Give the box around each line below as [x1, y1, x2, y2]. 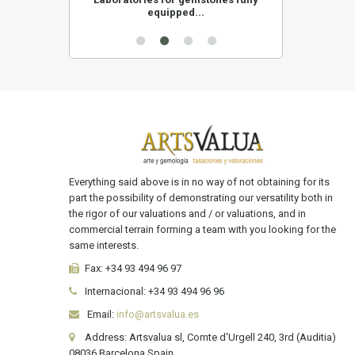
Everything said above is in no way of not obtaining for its [69, 176, 330, 189]
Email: [85, 308, 116, 321]
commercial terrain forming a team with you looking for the [69, 223, 336, 236]
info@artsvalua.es [116, 308, 199, 321]
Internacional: [85, 285, 146, 298]
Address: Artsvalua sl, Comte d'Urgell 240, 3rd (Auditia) [85, 331, 336, 344]
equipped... [147, 6, 204, 18]
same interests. [69, 239, 139, 252]
